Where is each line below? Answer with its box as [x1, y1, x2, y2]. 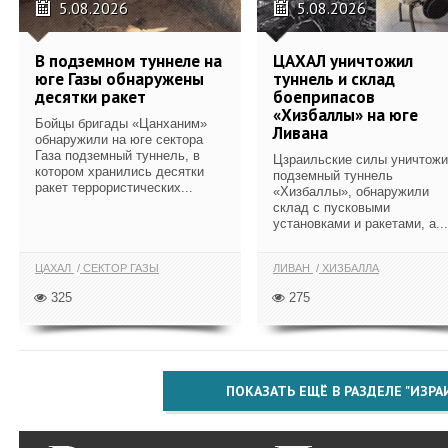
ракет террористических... [35, 179, 193, 195]
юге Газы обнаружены [35, 67, 204, 90]
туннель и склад [273, 67, 395, 90]
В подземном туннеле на [35, 49, 222, 72]
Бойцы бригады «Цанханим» [35, 115, 207, 131]
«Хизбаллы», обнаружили [273, 183, 429, 199]
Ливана [273, 121, 328, 144]
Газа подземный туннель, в [35, 147, 200, 163]
